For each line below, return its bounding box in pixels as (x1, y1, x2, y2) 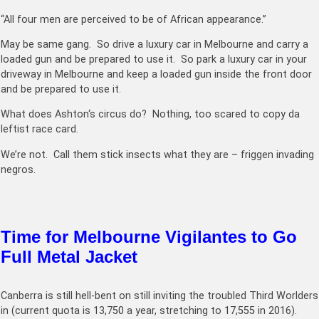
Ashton (55, 108, 88, 121)
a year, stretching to (124, 304, 224, 317)
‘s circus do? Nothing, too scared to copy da (88, 108, 300, 121)
